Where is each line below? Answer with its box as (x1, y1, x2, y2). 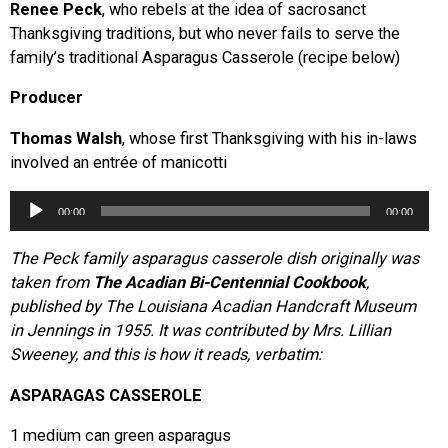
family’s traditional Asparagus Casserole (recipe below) (10, 47, 400, 67)
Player (9, 216, 54, 236)
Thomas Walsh (10, 128, 122, 148)
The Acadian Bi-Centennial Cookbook (93, 273, 366, 293)
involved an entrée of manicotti (10, 152, 227, 172)
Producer (10, 88, 83, 108)
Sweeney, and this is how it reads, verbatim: (10, 345, 322, 365)
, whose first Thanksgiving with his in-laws (122, 128, 417, 148)
